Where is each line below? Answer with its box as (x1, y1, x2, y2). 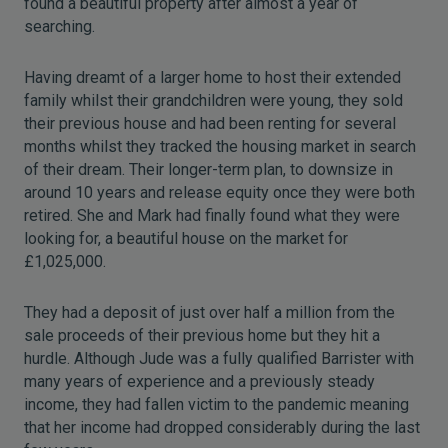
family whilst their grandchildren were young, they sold (24, 91, 403, 110)
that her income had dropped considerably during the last (24, 418, 420, 437)
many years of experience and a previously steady (24, 372, 375, 391)
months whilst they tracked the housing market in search (24, 137, 416, 156)
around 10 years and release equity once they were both (24, 183, 415, 202)
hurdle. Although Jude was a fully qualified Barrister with (24, 349, 414, 368)
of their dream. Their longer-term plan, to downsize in (24, 160, 393, 179)
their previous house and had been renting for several (24, 114, 396, 133)
